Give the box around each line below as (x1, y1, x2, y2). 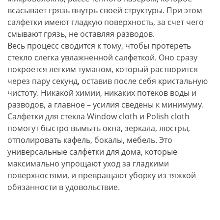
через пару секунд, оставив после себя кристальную (7, 75, 208, 86)
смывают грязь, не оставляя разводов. (7, 28, 155, 39)
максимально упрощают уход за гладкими (7, 158, 169, 169)
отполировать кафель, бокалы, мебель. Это (7, 134, 172, 145)
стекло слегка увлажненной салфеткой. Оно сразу (7, 52, 197, 63)
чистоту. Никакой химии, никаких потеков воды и (7, 87, 196, 98)
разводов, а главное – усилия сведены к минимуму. (7, 99, 204, 110)
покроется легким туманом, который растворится (7, 63, 198, 75)
